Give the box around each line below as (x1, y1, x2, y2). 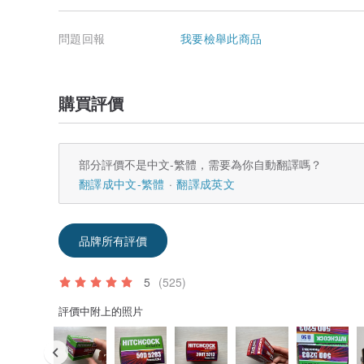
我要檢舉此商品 (180, 30, 262, 47)
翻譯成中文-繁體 (79, 175, 165, 193)
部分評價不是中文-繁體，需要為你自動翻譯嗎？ (79, 156, 322, 173)
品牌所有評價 (79, 232, 147, 249)
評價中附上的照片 (58, 303, 143, 319)
